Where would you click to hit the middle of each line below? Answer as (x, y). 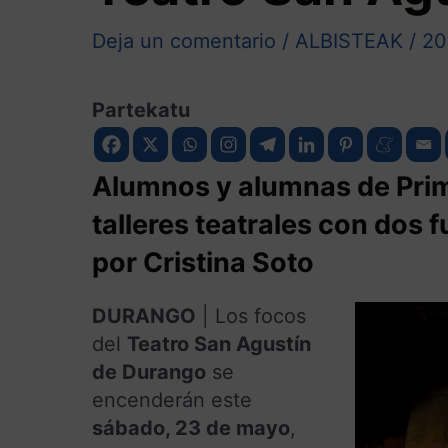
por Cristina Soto (203, 262)
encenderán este (172, 399)
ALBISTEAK (349, 40)
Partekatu (141, 109)
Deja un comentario (184, 40)
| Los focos (251, 315)
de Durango (149, 371)
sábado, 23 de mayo (191, 427)
